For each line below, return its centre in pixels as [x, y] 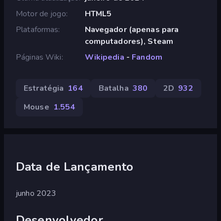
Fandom [147, 57]
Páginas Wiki [39, 57]
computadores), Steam [129, 41]
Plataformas [37, 29]
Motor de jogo [41, 14]
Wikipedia [104, 57]
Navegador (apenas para [132, 29]
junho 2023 [36, 193]
